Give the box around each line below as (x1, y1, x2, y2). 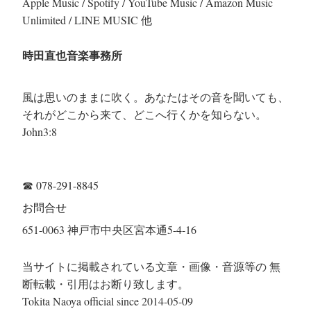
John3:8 (22, 124, 57, 140)
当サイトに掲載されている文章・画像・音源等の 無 (22, 259, 280, 274)
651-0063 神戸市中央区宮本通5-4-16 (22, 222, 209, 237)
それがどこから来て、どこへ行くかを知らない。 (22, 107, 267, 122)
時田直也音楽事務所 (22, 47, 122, 64)
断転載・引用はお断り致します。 (22, 276, 189, 292)
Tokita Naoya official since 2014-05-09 (22, 294, 193, 309)
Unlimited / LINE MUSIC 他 (22, 12, 152, 28)
